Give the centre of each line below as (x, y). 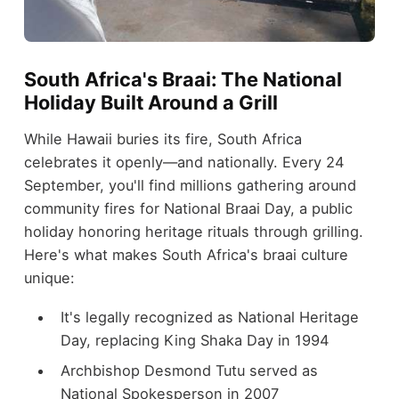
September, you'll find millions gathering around (190, 185)
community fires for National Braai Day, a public (188, 208)
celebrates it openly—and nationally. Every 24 (183, 162)
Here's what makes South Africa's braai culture (186, 254)
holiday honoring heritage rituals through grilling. (193, 231)
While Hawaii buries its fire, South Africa (163, 138)
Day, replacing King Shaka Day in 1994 (194, 341)
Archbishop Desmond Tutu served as (189, 371)
